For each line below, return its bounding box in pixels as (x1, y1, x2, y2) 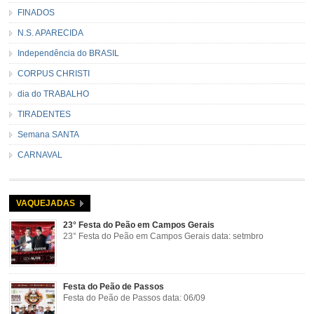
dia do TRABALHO (18, 88, 90, 99)
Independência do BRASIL (18, 48, 120, 58)
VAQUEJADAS (16, 198, 76, 208)
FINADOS (18, 7, 55, 18)
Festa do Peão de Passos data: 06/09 (62, 292, 205, 303)
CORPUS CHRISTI (18, 68, 90, 78)
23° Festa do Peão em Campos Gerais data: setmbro (62, 231, 264, 241)
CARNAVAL (18, 149, 63, 160)
